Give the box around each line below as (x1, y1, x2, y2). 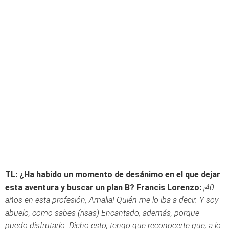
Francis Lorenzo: (136, 182, 201, 192)
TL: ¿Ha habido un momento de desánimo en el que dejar (5, 170, 220, 179)
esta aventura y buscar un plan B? (5, 182, 134, 192)
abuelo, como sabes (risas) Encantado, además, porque (5, 208, 199, 218)
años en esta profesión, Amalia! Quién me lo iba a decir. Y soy (5, 195, 218, 205)
